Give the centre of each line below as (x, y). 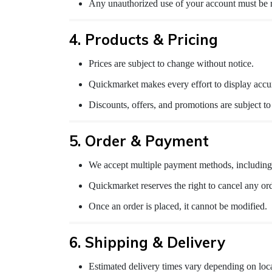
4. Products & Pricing (144, 40)
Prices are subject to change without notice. (171, 64)
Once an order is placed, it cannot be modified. (178, 206)
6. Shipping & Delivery (147, 243)
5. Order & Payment (139, 141)
